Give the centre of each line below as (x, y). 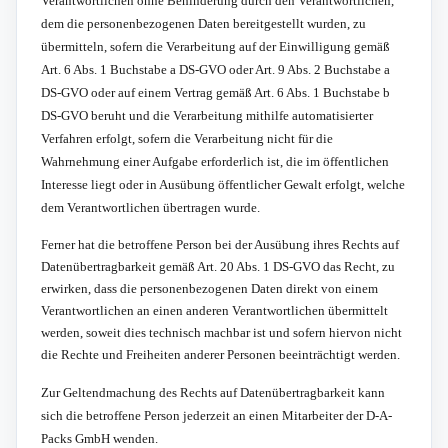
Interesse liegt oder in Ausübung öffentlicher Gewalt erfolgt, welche (223, 184)
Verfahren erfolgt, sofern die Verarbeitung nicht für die (187, 138)
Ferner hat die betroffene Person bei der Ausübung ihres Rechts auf (220, 244)
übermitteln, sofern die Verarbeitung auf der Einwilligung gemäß (215, 46)
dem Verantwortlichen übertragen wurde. (150, 207)
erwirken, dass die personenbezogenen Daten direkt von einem (209, 288)
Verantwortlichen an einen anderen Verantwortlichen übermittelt (214, 310)
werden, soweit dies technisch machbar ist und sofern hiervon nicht (221, 332)
